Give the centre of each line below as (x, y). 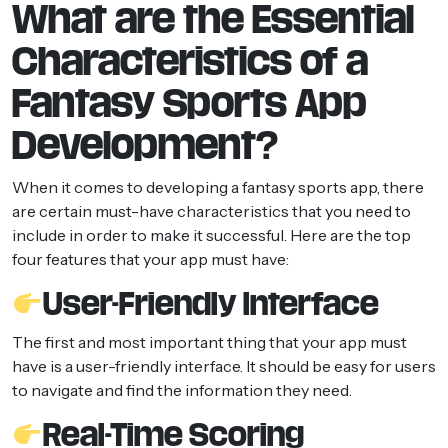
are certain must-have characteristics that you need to (211, 210)
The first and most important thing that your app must (209, 341)
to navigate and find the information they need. (182, 389)
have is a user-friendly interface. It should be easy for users (224, 365)
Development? (145, 145)
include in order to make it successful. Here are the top (211, 234)
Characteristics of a (190, 61)
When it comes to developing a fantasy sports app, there (218, 186)
